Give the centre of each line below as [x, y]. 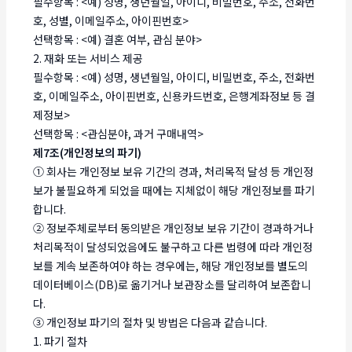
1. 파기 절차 [60, 341]
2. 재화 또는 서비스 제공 [88, 58]
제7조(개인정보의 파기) [88, 152]
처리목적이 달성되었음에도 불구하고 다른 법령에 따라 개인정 [173, 246]
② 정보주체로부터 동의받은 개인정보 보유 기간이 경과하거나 [174, 227]
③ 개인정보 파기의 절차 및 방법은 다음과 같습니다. [150, 322]
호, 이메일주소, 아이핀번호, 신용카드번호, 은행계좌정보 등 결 [174, 95]
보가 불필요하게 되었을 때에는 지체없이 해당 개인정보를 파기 [174, 190]
